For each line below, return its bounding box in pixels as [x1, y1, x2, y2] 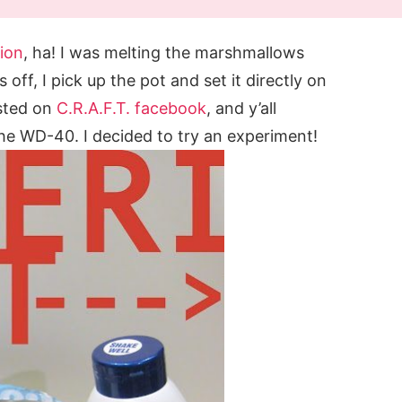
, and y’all [206, 99, 276, 118]
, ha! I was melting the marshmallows [23, 43, 304, 63]
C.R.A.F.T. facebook [57, 99, 206, 118]
